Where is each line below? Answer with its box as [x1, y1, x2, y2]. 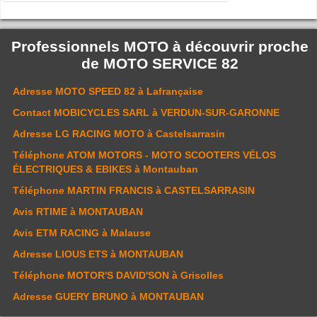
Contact [13, 107, 54, 119]
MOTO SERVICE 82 [103, 55, 238, 72]
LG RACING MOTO [55, 128, 144, 140]
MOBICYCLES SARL [54, 107, 149, 119]
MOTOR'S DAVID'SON [67, 270, 169, 282]
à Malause [99, 227, 151, 239]
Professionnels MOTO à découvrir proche [11, 38, 309, 55]
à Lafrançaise [135, 86, 203, 98]
